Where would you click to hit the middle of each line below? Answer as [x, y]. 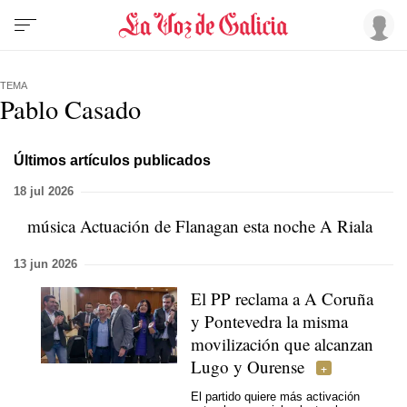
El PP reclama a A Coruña [282, 298]
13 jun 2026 [45, 264]
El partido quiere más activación [275, 396]
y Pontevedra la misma [269, 321]
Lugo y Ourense [248, 367]
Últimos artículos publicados [112, 160]
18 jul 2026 [44, 191]
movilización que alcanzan [282, 344]
